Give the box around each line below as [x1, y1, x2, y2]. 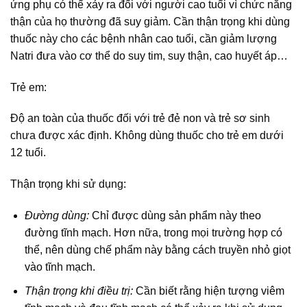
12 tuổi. [10, 147, 46, 159]
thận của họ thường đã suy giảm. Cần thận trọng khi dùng [10, 15, 290, 27]
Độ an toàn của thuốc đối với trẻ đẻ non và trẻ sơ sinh [10, 112, 270, 125]
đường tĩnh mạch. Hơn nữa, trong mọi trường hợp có [24, 227, 282, 239]
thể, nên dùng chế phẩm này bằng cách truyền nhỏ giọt [24, 244, 291, 256]
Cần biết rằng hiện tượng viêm [135, 284, 284, 297]
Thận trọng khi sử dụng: [10, 178, 126, 191]
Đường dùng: [24, 210, 92, 222]
